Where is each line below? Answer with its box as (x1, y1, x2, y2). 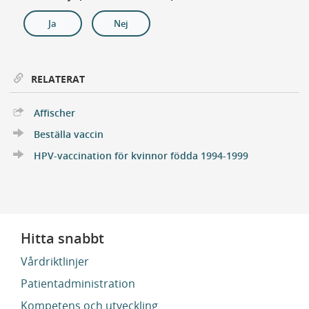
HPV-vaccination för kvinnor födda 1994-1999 (33, 149, 248, 163)
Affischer (33, 106, 75, 120)
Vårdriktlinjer (21, 254, 89, 270)
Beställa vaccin (33, 128, 103, 141)
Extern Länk (74, 105, 131, 119)
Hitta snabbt (21, 229, 104, 248)
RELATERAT (30, 72, 85, 86)
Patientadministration (21, 276, 135, 292)
